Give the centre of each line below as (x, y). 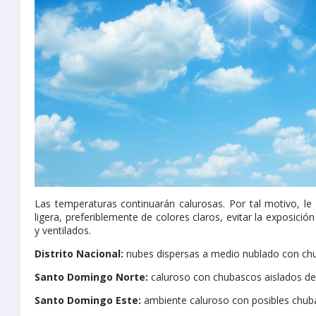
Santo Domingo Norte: (91, 277)
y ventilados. (63, 231)
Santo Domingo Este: (88, 300)
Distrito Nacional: (79, 254)
